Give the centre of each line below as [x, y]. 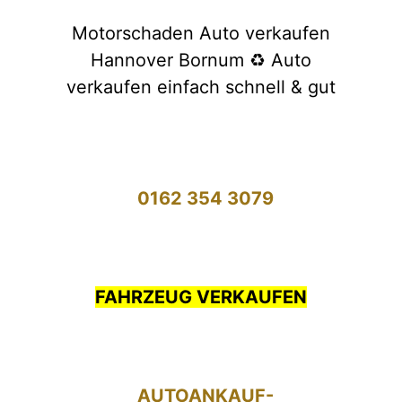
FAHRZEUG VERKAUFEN [201, 297]
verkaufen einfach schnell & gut [201, 87]
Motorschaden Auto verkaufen [201, 33]
